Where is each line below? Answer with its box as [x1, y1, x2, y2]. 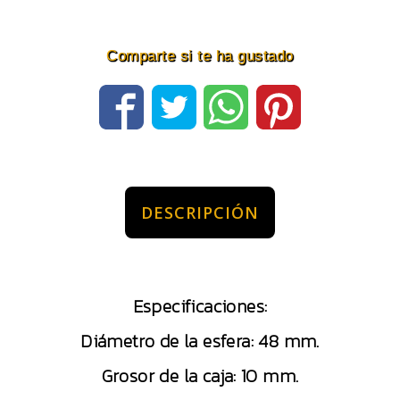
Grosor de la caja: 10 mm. [101, 362, 299, 389]
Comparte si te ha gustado [106, 47, 294, 64]
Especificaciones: [132, 293, 268, 320]
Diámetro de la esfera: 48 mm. [80, 328, 320, 354]
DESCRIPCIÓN [141, 202, 259, 223]
